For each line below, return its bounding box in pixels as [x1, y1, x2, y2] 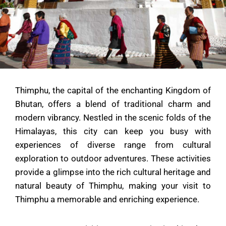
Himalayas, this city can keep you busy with [15, 126, 211, 136]
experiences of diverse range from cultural [15, 139, 211, 150]
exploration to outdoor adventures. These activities [15, 153, 211, 163]
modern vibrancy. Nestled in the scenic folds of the [15, 112, 211, 123]
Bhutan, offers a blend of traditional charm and [15, 98, 211, 109]
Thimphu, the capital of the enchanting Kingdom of [15, 85, 211, 95]
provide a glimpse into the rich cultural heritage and [15, 166, 211, 177]
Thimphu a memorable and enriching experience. [15, 194, 199, 204]
